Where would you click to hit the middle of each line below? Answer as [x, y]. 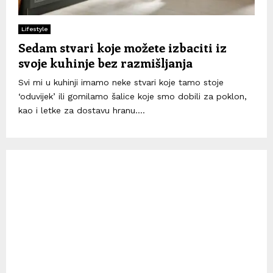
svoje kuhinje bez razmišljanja [105, 62]
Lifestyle [34, 29]
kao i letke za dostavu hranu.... [82, 110]
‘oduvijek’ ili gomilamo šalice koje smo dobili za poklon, [133, 96]
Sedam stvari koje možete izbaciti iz [122, 47]
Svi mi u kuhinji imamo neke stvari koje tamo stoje [121, 82]
